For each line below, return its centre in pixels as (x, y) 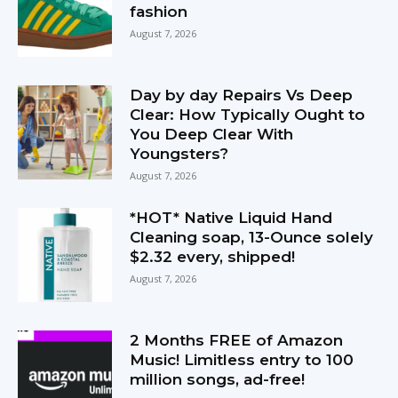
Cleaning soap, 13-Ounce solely (252, 238)
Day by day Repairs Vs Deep (242, 96)
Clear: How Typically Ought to (248, 115)
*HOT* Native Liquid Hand (231, 218)
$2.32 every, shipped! (213, 257)
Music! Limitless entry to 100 (242, 360)
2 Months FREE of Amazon (237, 341)
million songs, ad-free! (218, 380)
